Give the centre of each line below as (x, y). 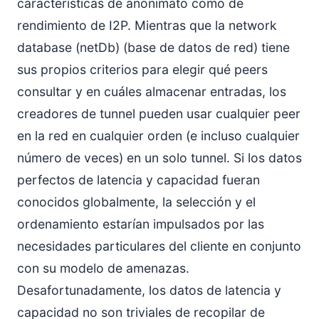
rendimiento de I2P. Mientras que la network (147, 25)
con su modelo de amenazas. (103, 268)
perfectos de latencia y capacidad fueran (138, 179)
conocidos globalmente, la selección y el (136, 202)
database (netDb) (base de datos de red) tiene (153, 47)
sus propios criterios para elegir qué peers (142, 69)
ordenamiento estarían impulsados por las (141, 224)
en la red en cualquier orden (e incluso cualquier (158, 135)
